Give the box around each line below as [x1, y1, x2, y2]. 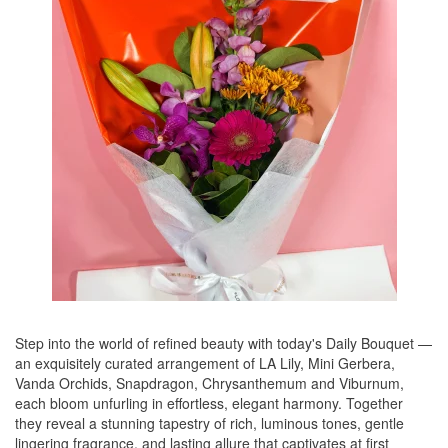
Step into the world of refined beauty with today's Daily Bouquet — [15, 333, 432, 353]
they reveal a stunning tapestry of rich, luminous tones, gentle [15, 413, 404, 433]
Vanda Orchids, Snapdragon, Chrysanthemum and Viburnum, [15, 373, 404, 393]
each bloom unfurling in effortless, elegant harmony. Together [15, 393, 403, 413]
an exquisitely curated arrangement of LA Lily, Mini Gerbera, [15, 353, 395, 373]
